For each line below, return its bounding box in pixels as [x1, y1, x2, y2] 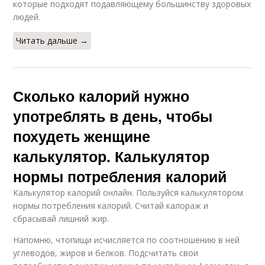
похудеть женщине [13, 125, 151, 147]
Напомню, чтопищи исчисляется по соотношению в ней [13, 234, 240, 245]
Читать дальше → [16, 35, 89, 46]
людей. [13, 11, 41, 22]
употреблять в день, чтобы [13, 105, 213, 127]
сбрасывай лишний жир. [13, 213, 109, 224]
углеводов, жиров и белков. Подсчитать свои [13, 247, 199, 258]
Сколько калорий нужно [13, 85, 190, 106]
